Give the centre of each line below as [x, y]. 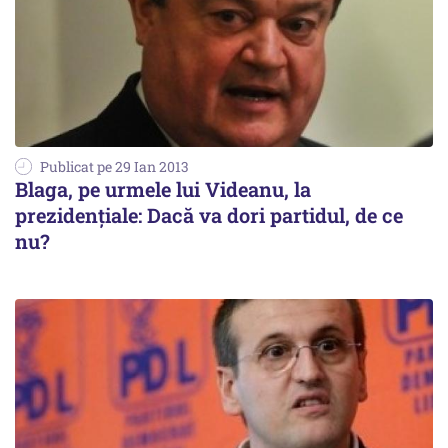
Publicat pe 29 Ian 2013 [114, 166]
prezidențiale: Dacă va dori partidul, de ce [209, 214]
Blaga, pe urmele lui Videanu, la [163, 188]
